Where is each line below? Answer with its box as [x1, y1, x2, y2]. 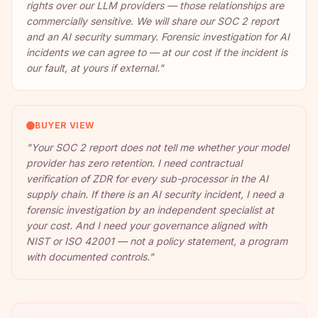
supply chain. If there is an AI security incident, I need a [26, 188, 284, 200]
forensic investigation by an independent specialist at [26, 204, 274, 216]
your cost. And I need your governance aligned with [26, 219, 267, 231]
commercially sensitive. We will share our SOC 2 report [26, 15, 279, 27]
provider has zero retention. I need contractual [26, 157, 242, 169]
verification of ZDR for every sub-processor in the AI [26, 172, 268, 185]
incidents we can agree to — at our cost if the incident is [26, 46, 287, 58]
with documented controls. [26, 251, 149, 263]
